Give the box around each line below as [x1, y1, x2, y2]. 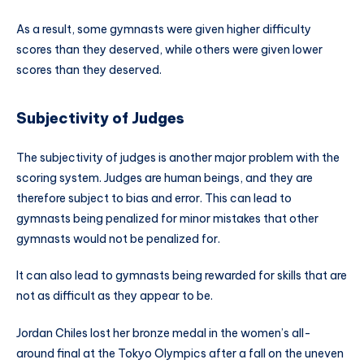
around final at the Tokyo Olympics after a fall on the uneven [16, 346, 344, 362]
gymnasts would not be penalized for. [16, 231, 220, 246]
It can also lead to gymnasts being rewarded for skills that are [16, 268, 347, 284]
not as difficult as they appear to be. [16, 288, 213, 304]
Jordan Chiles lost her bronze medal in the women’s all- [16, 326, 311, 341]
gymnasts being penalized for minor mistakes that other [16, 210, 318, 226]
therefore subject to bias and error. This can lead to [16, 190, 292, 206]
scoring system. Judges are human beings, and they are [16, 170, 313, 185]
